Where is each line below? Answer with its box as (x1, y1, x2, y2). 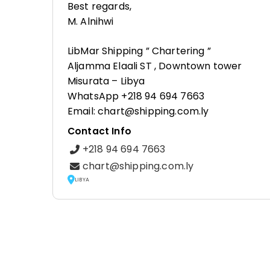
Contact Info (67, 125, 131, 137)
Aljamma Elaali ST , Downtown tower (67, 59, 242, 73)
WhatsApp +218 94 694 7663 (67, 89, 204, 103)
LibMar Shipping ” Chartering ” (67, 44, 211, 58)
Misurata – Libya (67, 74, 145, 88)
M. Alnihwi (67, 14, 114, 28)
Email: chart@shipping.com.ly (67, 104, 209, 118)
